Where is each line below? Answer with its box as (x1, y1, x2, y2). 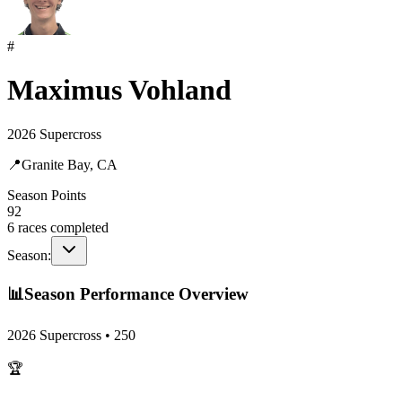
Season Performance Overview (24, 284, 249, 304)
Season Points (7, 187, 86, 203)
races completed (14, 219, 109, 235)
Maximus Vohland (7, 74, 232, 107)
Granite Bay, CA (22, 156, 118, 172)
